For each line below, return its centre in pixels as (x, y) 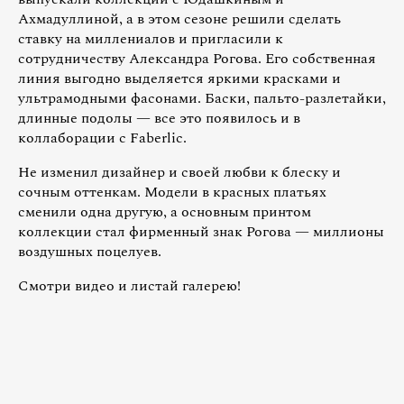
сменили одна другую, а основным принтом (165, 211)
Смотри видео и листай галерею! (129, 285)
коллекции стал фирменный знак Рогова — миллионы (201, 231)
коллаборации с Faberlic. (102, 138)
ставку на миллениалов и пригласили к (151, 38)
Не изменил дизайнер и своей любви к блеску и (179, 172)
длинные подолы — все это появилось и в (159, 118)
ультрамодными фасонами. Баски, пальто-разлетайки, (202, 98)
